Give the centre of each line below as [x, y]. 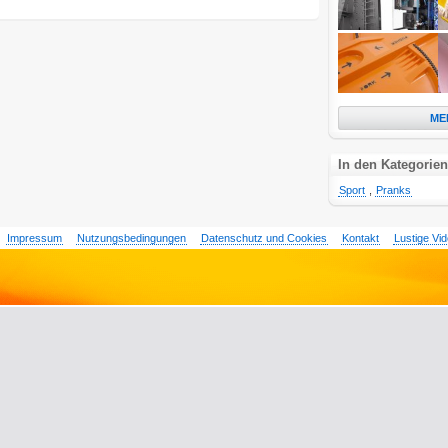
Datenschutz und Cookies [263, 238]
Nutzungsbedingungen [131, 238]
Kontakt [360, 238]
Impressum [34, 238]
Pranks [393, 190]
